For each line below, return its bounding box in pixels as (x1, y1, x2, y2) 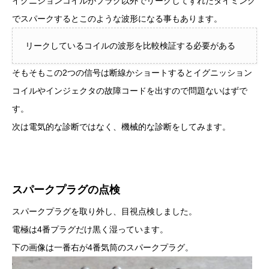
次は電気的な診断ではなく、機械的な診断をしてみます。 (12, 121, 231, 131)
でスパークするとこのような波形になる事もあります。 (12, 13, 222, 23)
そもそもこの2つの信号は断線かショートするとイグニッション (12, 67, 252, 77)
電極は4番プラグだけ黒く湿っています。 (12, 224, 168, 234)
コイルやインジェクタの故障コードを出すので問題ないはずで (12, 85, 247, 95)
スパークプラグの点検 (12, 183, 120, 196)
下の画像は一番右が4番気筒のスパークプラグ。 (12, 242, 193, 252)
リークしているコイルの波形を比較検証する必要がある (25, 40, 235, 50)
